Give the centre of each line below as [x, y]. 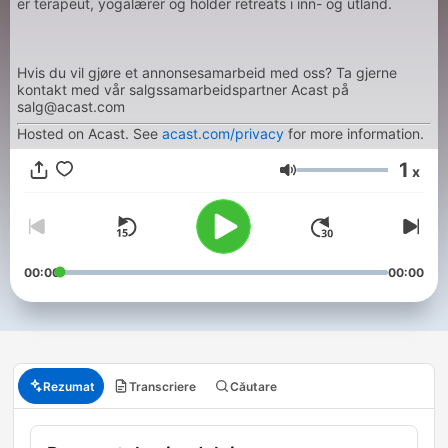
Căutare [253, 386]
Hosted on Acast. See [89, 133]
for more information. [354, 133]
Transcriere [162, 386]
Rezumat [69, 386]
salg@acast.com [71, 106]
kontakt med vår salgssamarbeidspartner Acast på [183, 89]
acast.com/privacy [223, 133]
